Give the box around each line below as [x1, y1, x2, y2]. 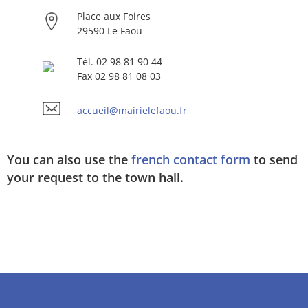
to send [250, 151, 298, 168]
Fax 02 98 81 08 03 [77, 69, 161, 82]
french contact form [131, 151, 250, 168]
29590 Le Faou [77, 23, 142, 37]
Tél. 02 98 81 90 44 [77, 54, 162, 68]
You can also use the [7, 151, 131, 168]
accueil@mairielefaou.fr [77, 103, 187, 117]
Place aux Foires [77, 9, 151, 23]
